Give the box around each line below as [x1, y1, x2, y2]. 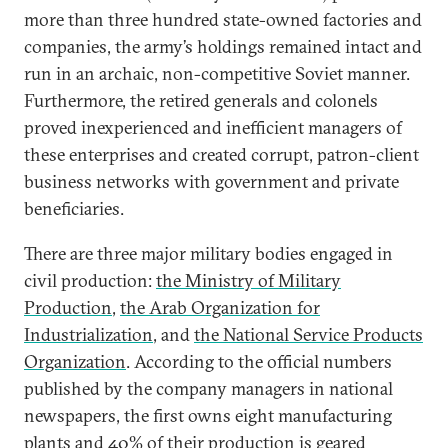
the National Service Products [194, 323, 423, 346]
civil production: [24, 269, 156, 292]
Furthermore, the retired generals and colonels [24, 89, 378, 112]
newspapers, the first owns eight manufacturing [24, 404, 392, 427]
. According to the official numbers [126, 350, 392, 373]
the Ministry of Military [156, 269, 341, 292]
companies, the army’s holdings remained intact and [24, 35, 422, 58]
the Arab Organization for [120, 296, 320, 319]
